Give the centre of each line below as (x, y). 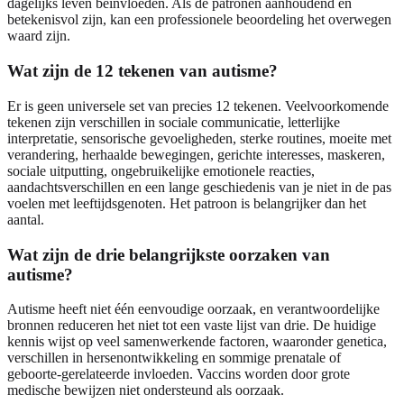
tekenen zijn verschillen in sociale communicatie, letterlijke (174, 122)
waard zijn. (39, 36)
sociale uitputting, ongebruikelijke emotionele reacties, (161, 170)
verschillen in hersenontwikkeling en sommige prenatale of (174, 358)
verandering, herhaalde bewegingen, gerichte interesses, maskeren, (196, 154)
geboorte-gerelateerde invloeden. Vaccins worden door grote (179, 374)
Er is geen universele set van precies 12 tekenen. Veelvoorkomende (198, 106)
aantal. (26, 219)
